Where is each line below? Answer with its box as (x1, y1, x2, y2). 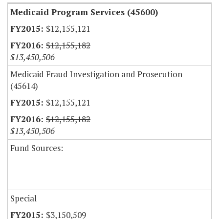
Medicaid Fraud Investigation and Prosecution (10, 68, 182, 80)
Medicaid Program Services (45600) (10, 6, 158, 18)
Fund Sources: (10, 142, 63, 154)
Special (10, 193, 37, 204)
